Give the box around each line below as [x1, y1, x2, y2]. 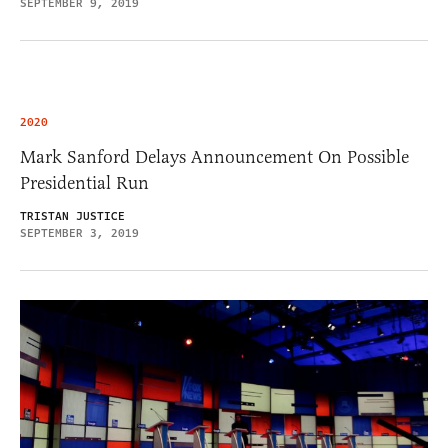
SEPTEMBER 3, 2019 [20, 225, 139, 243]
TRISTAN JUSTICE [20, 208, 125, 226]
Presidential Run [20, 172, 149, 195]
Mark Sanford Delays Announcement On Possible [20, 146, 409, 169]
